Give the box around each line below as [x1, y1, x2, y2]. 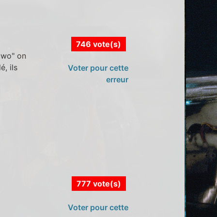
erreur [106, 74, 128, 84]
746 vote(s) [76, 39, 121, 49]
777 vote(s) [76, 178, 121, 188]
